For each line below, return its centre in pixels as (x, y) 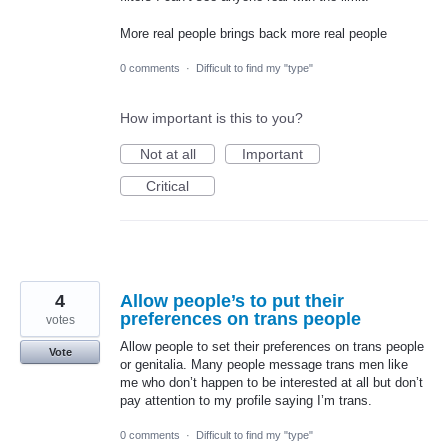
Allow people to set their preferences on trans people (272, 346)
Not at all (167, 153)
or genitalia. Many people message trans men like (264, 364)
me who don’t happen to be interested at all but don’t (271, 382)
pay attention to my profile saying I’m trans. (246, 400)
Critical (167, 185)
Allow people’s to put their (232, 300)
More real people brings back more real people (253, 33)
